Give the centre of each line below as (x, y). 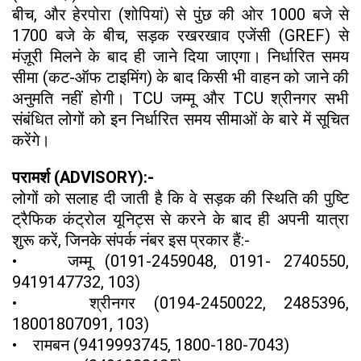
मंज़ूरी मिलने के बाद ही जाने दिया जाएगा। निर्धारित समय (180, 57)
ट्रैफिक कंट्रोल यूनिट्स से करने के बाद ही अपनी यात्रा (180, 220)
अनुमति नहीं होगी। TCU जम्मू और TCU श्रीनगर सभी (180, 99)
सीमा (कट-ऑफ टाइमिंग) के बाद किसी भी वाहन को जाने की (180, 78)
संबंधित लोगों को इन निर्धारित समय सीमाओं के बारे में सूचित (180, 120)
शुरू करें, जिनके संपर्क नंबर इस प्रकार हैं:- (131, 241)
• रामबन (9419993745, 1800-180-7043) (151, 345)
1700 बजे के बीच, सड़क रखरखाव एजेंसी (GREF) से (180, 36)
